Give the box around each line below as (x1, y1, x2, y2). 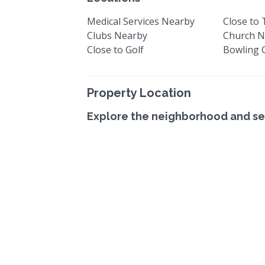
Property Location (87, 86, 191, 101)
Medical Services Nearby (87, 15, 195, 28)
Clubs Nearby (87, 29, 147, 43)
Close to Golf (87, 43, 144, 57)
